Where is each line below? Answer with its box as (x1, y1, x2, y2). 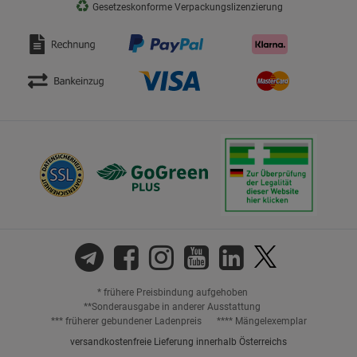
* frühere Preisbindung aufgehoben (96, 286, 248, 298)
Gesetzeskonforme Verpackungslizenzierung (89, 2, 283, 14)
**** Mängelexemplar (216, 315, 307, 327)
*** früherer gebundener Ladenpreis (50, 315, 202, 327)
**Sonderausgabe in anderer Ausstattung (84, 300, 261, 312)
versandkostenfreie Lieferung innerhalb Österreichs (70, 335, 287, 347)
